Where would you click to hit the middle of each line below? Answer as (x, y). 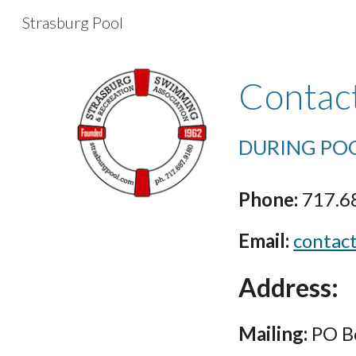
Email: (264, 240)
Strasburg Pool (73, 22)
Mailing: (273, 333)
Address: (289, 287)
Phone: (269, 199)
